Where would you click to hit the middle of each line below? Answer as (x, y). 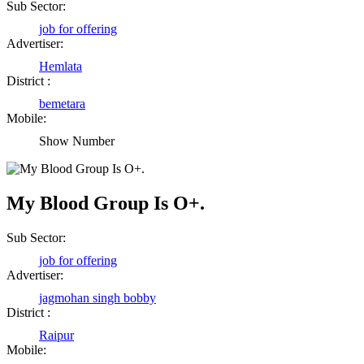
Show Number (77, 141)
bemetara (62, 104)
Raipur (56, 336)
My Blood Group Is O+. (106, 204)
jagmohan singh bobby (97, 298)
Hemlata (61, 67)
